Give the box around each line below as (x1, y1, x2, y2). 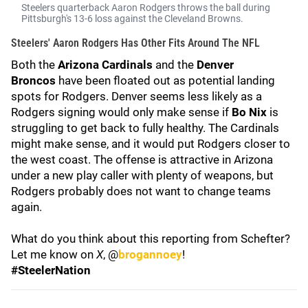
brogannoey (118, 247, 182, 261)
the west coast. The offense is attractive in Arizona (11, 153, 273, 166)
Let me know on (11, 247, 96, 261)
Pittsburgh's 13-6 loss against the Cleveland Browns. (21, 13, 243, 24)
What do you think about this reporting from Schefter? (11, 232, 290, 245)
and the (155, 58, 197, 71)
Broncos (11, 74, 58, 87)
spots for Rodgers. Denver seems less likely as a (11, 89, 262, 103)
